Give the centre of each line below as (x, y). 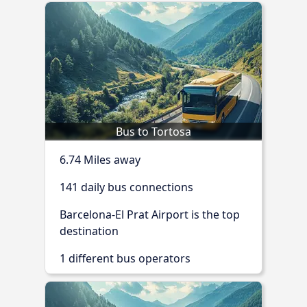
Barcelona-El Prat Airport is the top (150, 214)
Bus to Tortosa (153, 131)
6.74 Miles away (100, 159)
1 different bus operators (125, 258)
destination (89, 231)
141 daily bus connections (126, 187)
